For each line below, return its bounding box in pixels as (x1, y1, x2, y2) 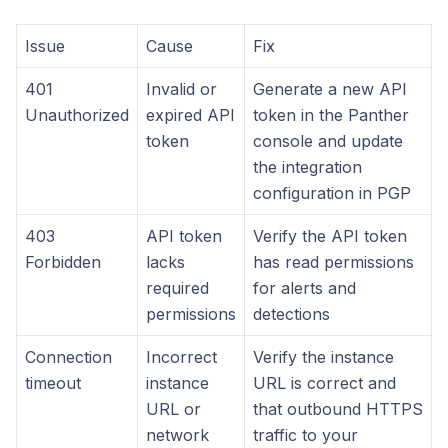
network (146, 425, 209, 445)
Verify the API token (253, 226, 407, 246)
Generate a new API (253, 79, 407, 99)
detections (253, 304, 330, 324)
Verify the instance (253, 347, 394, 367)
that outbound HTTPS (253, 399, 423, 419)
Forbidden (25, 252, 101, 272)
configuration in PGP (253, 183, 411, 203)
